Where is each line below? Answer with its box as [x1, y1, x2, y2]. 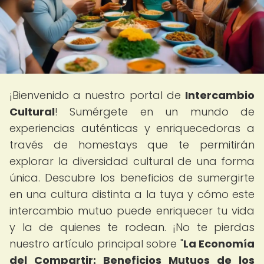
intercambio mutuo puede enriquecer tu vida [9, 203, 255, 218]
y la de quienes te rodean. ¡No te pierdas [9, 220, 255, 235]
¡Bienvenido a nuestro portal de [9, 88, 185, 103]
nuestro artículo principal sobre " [9, 236, 183, 251]
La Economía [183, 236, 255, 251]
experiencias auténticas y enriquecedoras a [9, 121, 255, 136]
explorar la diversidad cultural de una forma [9, 154, 255, 169]
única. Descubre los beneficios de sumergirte [9, 170, 255, 185]
